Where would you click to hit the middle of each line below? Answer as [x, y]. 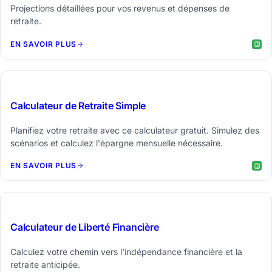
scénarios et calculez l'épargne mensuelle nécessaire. [117, 143]
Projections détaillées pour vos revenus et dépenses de [120, 8]
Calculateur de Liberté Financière [85, 227]
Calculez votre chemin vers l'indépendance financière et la [126, 252]
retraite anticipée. [45, 265]
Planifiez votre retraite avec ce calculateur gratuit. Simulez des [135, 130]
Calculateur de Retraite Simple [78, 105]
